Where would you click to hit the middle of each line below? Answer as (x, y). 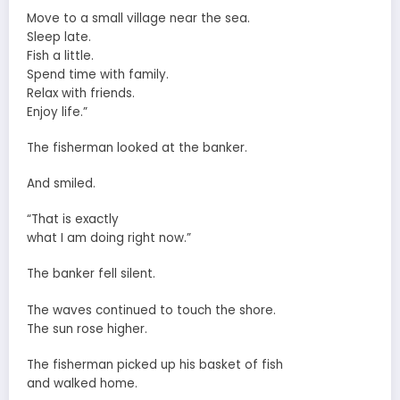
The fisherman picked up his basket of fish (155, 364)
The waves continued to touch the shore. (151, 310)
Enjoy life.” (57, 112)
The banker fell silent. (91, 274)
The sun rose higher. (87, 329)
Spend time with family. (98, 74)
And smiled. (61, 184)
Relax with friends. (81, 93)
